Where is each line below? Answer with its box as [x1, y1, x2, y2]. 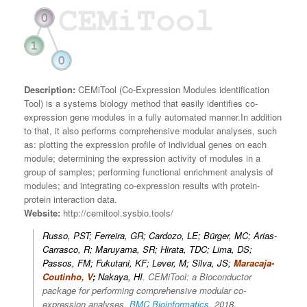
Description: [24, 83, 78, 97]
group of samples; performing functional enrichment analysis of [24, 165, 273, 179]
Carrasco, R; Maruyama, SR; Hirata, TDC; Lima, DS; [42, 243, 252, 256]
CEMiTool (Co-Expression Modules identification [78, 83, 269, 97]
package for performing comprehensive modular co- [42, 284, 246, 297]
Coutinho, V [42, 270, 93, 284]
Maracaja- [234, 256, 274, 270]
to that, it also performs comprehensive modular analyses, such [24, 124, 277, 138]
